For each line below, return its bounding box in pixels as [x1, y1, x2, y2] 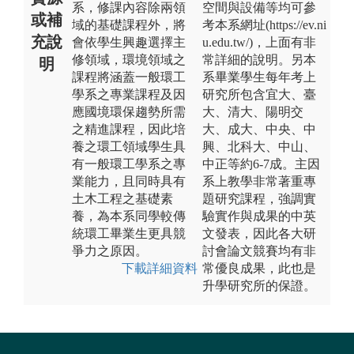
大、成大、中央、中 [202, 122, 316, 136]
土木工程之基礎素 [72, 191, 173, 205]
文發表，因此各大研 [202, 226, 316, 240]
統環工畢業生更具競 [72, 226, 186, 240]
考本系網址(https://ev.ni [202, 17, 326, 32]
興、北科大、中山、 [202, 139, 316, 153]
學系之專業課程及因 [72, 87, 186, 101]
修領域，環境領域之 [72, 52, 186, 66]
